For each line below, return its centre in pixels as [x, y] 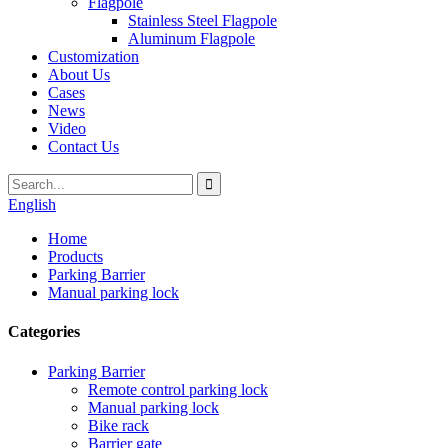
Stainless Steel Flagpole [202, 20]
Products [75, 256]
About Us [79, 74]
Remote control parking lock [178, 389]
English [32, 204]
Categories [44, 332]
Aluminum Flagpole [191, 38]
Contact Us [83, 146]
